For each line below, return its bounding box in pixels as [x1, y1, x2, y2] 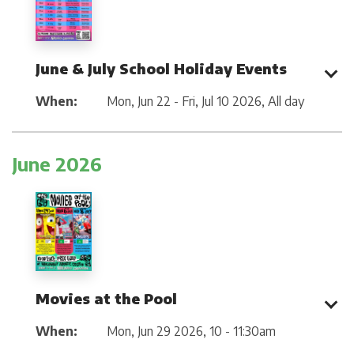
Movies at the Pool [36, 289, 177, 308]
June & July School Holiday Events [36, 58, 287, 77]
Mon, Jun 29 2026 [107, 323, 203, 340]
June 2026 [12, 151, 102, 175]
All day [268, 92, 304, 109]
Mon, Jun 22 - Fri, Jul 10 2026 [107, 92, 262, 109]
